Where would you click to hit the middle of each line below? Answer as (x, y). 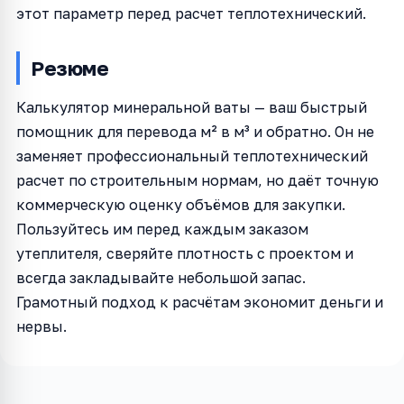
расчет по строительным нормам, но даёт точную (197, 180)
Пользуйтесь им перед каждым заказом (162, 229)
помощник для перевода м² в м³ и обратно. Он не (195, 131)
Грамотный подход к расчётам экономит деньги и (200, 302)
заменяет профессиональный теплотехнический (192, 156)
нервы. (41, 326)
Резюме (70, 68)
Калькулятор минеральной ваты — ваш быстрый (192, 107)
